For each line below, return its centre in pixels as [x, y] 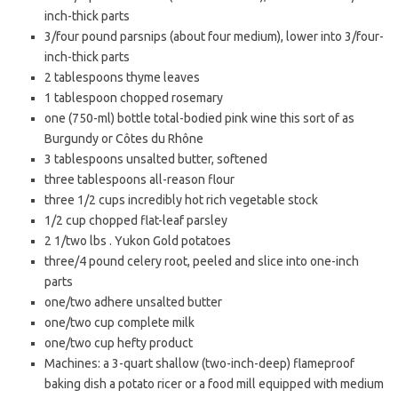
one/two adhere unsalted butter [133, 302]
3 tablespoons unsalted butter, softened [156, 159]
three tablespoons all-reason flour [139, 179]
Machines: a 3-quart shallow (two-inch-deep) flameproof [199, 363]
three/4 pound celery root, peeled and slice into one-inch [202, 261]
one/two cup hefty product [119, 343]
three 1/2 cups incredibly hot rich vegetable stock [181, 200]
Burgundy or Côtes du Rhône [124, 139]
